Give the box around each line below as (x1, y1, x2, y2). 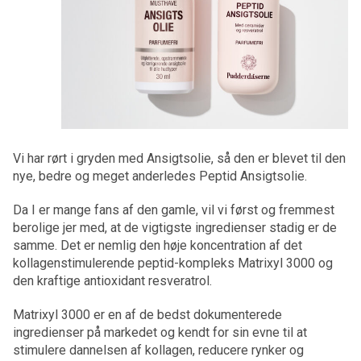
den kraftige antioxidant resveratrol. (13, 273, 212, 288)
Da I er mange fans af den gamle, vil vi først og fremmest (13, 202, 334, 218)
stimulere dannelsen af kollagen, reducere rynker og (13, 342, 304, 358)
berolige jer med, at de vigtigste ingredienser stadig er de (13, 220, 337, 235)
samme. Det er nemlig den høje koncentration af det (13, 238, 302, 253)
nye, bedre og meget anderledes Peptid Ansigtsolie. (13, 168, 307, 184)
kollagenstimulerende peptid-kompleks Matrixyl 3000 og (13, 255, 333, 271)
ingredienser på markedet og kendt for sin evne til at (13, 325, 307, 340)
